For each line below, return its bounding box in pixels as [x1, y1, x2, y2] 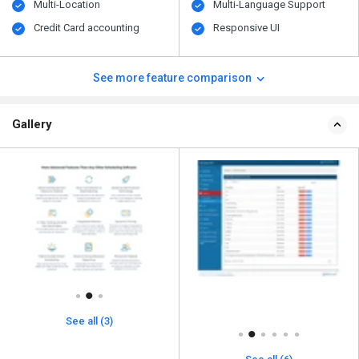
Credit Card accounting [34, 22, 140, 34]
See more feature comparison [92, 71, 254, 85]
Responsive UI [213, 22, 280, 34]
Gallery [12, 117, 52, 132]
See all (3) [66, 314, 113, 327]
